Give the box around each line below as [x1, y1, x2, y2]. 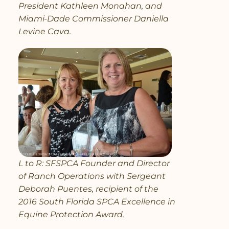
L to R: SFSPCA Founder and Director [18, 158, 170, 168]
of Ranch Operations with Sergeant [18, 171, 166, 181]
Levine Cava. [18, 26, 71, 36]
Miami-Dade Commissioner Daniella [18, 13, 169, 24]
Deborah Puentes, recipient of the [18, 184, 158, 194]
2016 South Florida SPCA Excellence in [18, 196, 175, 207]
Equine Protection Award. [18, 209, 124, 219]
